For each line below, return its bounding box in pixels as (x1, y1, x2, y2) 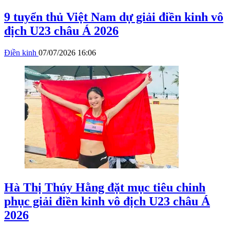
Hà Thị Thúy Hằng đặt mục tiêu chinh (4, 181, 205, 195)
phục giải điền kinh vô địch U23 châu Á (4, 195, 210, 208)
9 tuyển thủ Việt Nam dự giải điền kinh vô (4, 10, 223, 24)
